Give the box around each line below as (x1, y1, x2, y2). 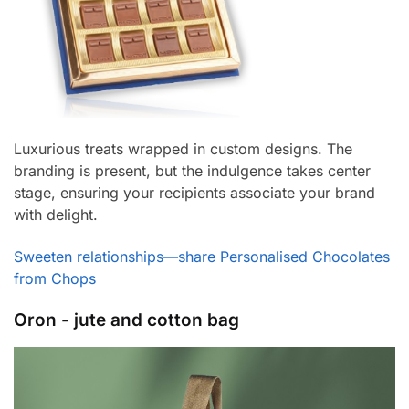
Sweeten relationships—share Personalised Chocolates (14, 247, 390, 267)
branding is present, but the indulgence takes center (14, 161, 371, 180)
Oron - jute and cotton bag (14, 309, 239, 331)
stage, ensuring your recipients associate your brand (14, 183, 375, 202)
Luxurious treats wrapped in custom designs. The (14, 139, 352, 158)
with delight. (14, 204, 98, 224)
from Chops (14, 269, 96, 288)
